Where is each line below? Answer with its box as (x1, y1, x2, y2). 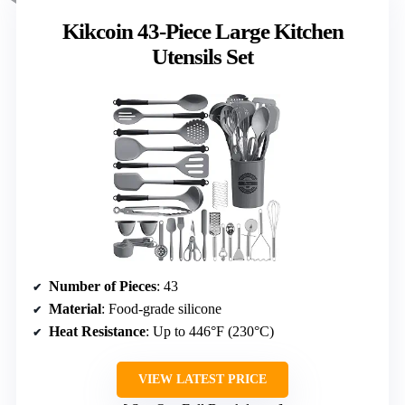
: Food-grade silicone (101, 300, 221, 316)
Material (49, 300, 101, 316)
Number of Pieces (49, 278, 156, 294)
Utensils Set (152, 43, 253, 69)
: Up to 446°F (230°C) (146, 323, 274, 339)
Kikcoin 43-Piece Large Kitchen (61, 18, 344, 43)
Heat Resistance (49, 323, 146, 339)
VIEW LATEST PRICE (138, 372, 267, 386)
